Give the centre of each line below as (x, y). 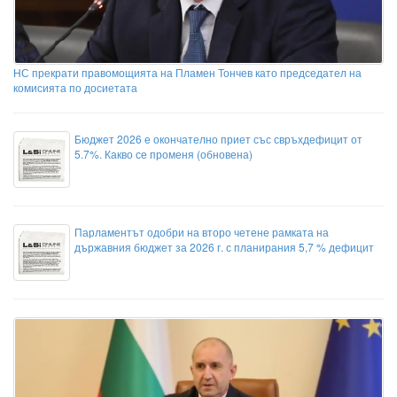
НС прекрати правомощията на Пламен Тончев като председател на (187, 73)
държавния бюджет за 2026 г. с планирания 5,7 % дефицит (224, 247)
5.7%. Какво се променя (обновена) (163, 154)
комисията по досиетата (75, 88)
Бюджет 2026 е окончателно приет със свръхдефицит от (218, 139)
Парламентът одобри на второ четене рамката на (202, 232)
